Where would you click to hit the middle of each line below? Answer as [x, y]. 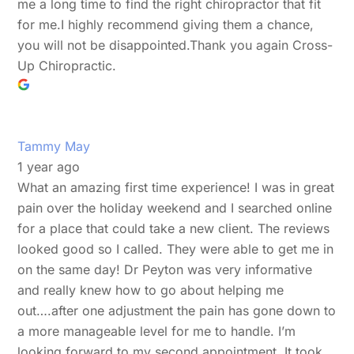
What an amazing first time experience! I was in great [176, 187]
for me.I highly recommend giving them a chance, [166, 24]
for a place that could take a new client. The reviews [174, 228]
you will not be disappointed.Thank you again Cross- [175, 45]
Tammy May [54, 146]
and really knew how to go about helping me [151, 290]
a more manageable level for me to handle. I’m [157, 331]
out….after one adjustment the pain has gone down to [177, 310]
